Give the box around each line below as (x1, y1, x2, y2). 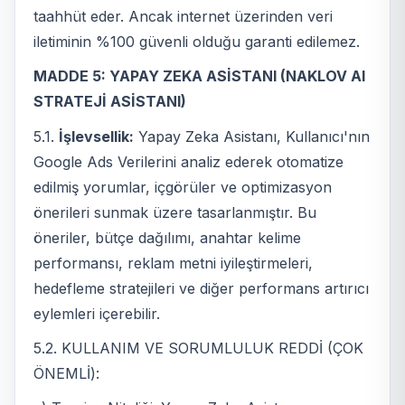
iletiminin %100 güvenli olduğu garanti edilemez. (33, 32, 360, 51)
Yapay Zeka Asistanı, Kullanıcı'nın (134, 127, 370, 146)
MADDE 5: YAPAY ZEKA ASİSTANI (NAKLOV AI (33, 67, 365, 86)
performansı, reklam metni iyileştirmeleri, (33, 253, 313, 272)
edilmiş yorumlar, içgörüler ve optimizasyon (33, 177, 332, 196)
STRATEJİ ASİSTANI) (33, 92, 186, 111)
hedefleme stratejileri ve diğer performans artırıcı (33, 278, 369, 297)
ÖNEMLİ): (33, 364, 99, 383)
